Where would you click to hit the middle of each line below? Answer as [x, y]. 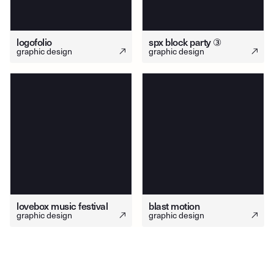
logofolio [34, 42]
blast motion [174, 206]
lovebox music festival [62, 206]
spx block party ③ [185, 42]
